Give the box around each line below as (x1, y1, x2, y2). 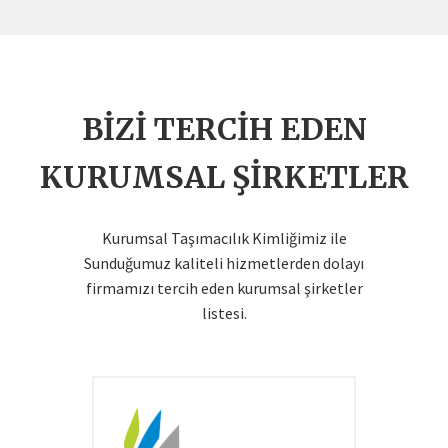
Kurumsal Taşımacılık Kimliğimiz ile (101, 227, 347, 248)
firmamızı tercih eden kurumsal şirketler (85, 277, 363, 298)
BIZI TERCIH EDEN (81, 109, 367, 148)
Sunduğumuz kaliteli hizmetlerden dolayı (84, 252, 364, 273)
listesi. (201, 302, 247, 323)
